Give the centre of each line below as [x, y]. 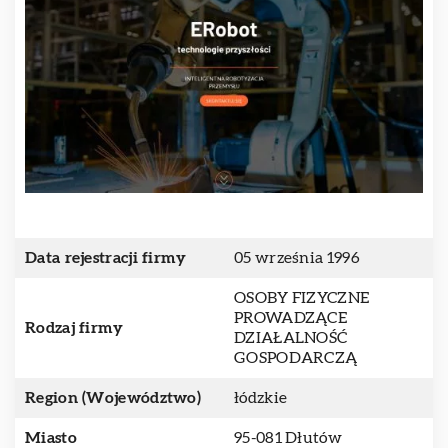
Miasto [51, 438]
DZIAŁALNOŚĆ [291, 338]
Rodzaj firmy [74, 328]
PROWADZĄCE [291, 318]
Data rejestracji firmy [106, 258]
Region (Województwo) [113, 398]
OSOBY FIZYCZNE [302, 298]
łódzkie [261, 398]
